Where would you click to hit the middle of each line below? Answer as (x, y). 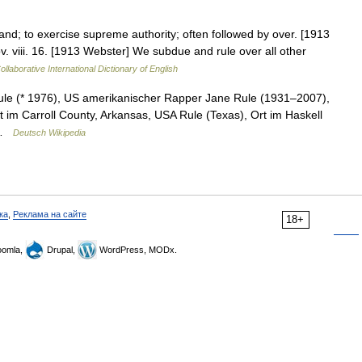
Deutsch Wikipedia (49, 133)
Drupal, (61, 250)
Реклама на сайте (50, 214)
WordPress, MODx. (137, 250)
